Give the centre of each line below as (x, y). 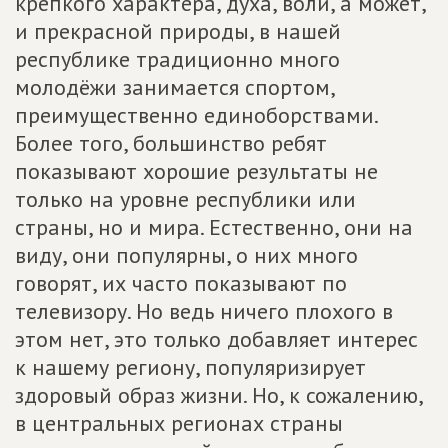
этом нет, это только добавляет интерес (216, 339)
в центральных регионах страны (179, 423)
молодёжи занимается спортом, (174, 87)
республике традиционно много (177, 59)
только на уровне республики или (185, 199)
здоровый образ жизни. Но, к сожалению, (218, 395)
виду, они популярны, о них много (186, 255)
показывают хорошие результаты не (196, 171)
